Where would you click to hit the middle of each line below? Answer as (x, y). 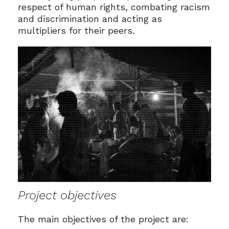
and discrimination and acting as (90, 19)
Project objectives (67, 195)
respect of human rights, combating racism (114, 7)
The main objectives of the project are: (103, 219)
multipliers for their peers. (76, 31)
